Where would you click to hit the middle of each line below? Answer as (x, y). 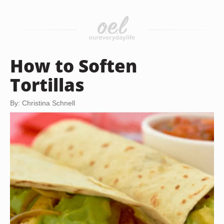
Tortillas (47, 84)
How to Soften (73, 65)
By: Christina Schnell (42, 103)
